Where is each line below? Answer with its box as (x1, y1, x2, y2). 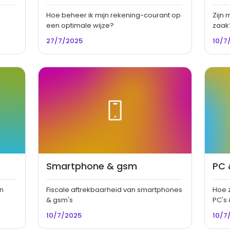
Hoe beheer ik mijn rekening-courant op (46, 10, 181, 20)
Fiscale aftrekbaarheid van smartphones (46, 184, 182, 195)
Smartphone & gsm (46, 159, 137, 172)
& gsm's (46, 195, 73, 205)
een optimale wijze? (46, 20, 114, 30)
